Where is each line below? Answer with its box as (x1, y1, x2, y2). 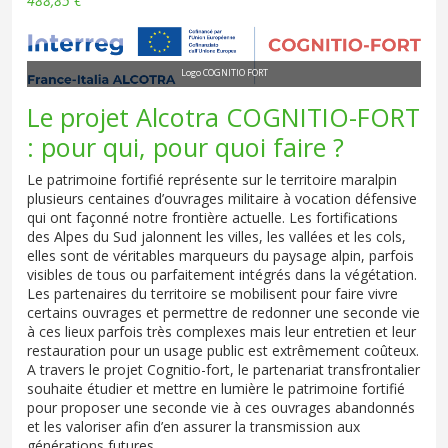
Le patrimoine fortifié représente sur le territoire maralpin (27, 170, 397, 190)
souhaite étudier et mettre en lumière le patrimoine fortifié (27, 379, 405, 399)
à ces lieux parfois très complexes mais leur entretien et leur (27, 322, 416, 342)
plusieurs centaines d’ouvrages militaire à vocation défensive (27, 189, 417, 209)
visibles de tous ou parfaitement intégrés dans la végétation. (27, 265, 417, 285)
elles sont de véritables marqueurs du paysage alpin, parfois (27, 246, 414, 266)
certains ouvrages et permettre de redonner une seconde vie (27, 303, 420, 323)
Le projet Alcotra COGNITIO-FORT (27, 100, 420, 135)
